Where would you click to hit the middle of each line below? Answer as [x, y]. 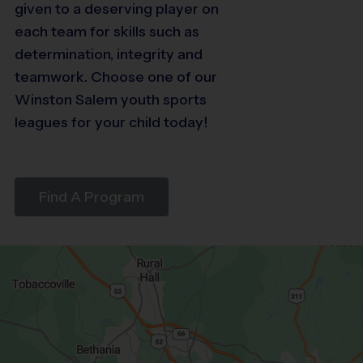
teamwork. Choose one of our [116, 77]
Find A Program [92, 196]
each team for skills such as [107, 31]
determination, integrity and [109, 54]
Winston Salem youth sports [111, 99]
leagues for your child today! [111, 122]
